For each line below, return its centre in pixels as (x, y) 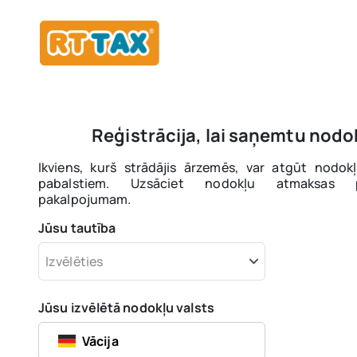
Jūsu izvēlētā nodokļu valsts (126, 308)
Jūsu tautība (77, 228)
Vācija (100, 341)
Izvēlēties (74, 261)
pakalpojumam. (85, 199)
